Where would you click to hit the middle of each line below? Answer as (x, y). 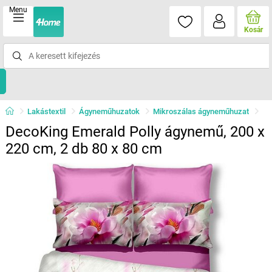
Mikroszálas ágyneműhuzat (201, 111)
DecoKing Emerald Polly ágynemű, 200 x (135, 132)
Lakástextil (46, 111)
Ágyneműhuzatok (109, 111)
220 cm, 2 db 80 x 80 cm (83, 149)
